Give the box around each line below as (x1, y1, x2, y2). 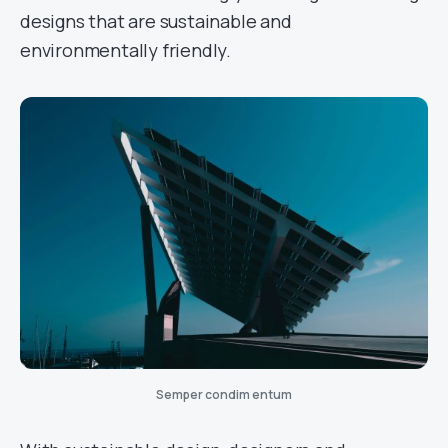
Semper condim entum (156, 385, 292, 403)
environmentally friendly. (20, 38, 232, 62)
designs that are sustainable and (20, 9, 292, 33)
